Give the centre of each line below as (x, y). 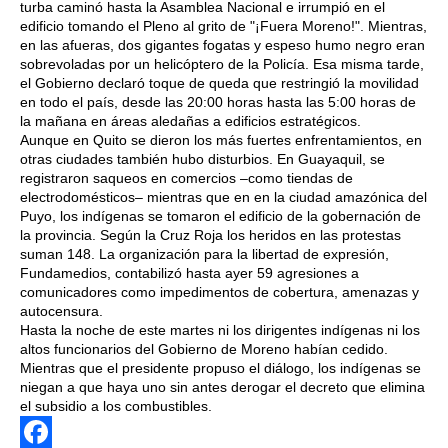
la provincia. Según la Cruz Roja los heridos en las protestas (210, 235)
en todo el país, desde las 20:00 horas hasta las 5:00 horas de (218, 102)
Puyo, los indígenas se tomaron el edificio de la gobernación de (220, 216)
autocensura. (63, 311)
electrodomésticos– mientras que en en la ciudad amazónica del (223, 197)
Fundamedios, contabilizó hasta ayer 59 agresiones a (189, 273)
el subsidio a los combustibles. (116, 406)
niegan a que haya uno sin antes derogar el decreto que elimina (222, 387)
